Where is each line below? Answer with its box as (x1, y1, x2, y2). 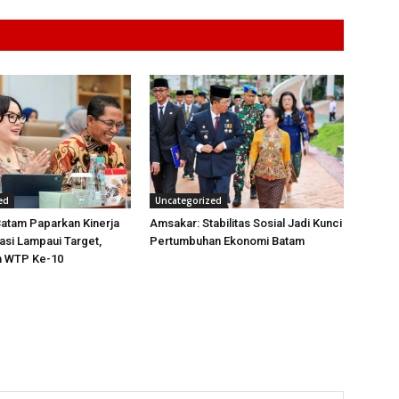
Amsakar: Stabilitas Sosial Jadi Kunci (150, 216, 342, 230)
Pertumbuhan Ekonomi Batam (150, 234, 305, 248)
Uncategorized (155, 194, 222, 207)
